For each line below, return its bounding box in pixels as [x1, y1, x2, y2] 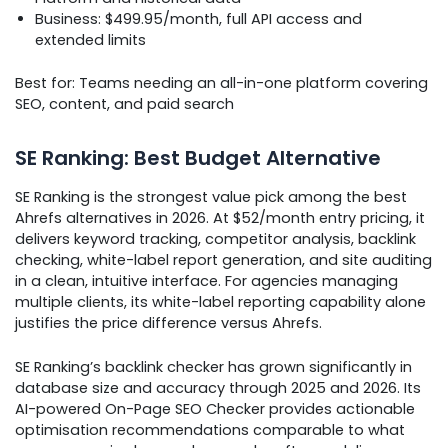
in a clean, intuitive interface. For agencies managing [15, 270, 398, 291]
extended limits [35, 30, 146, 51]
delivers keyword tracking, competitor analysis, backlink [15, 228, 416, 249]
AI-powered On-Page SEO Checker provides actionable [15, 399, 415, 420]
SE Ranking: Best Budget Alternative [15, 143, 381, 172]
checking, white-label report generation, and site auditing [15, 249, 432, 270]
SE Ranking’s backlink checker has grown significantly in [15, 357, 412, 378]
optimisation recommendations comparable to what [15, 420, 405, 441]
